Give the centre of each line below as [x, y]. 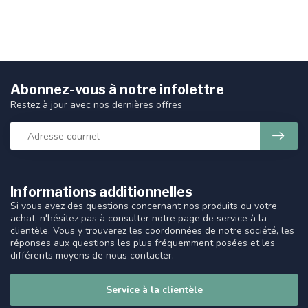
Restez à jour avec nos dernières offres [96, 105]
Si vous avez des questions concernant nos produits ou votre [144, 206]
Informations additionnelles [101, 192]
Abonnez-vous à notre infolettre [117, 90]
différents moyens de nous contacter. [92, 256]
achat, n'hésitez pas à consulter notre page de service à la [139, 219]
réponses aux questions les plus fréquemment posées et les [143, 243]
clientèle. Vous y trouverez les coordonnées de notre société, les [152, 231]
